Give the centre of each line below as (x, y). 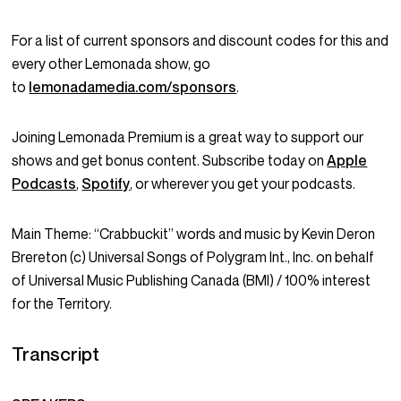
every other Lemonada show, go (111, 64)
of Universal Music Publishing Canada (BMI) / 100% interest (192, 281)
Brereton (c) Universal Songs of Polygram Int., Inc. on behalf (193, 257)
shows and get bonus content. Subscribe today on (170, 161)
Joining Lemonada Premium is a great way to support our (188, 137)
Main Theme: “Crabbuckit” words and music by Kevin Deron (194, 234)
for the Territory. (62, 304)
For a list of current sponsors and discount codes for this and (200, 41)
